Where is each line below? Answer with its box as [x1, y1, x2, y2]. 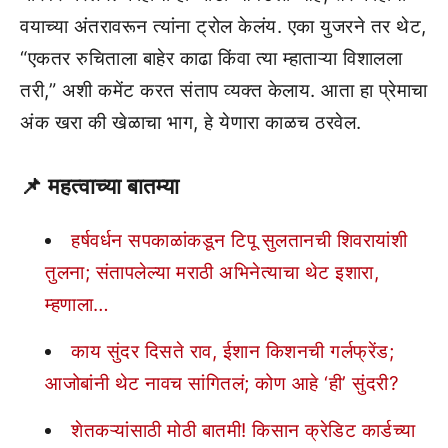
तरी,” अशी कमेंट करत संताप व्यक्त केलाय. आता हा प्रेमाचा [20, 79, 428, 103]
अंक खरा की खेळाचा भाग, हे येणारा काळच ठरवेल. [20, 111, 362, 135]
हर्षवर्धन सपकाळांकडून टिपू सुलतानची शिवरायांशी [71, 228, 407, 252]
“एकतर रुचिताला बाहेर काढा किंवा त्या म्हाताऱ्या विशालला [20, 47, 402, 71]
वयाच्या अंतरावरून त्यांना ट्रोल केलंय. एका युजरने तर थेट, [20, 15, 427, 39]
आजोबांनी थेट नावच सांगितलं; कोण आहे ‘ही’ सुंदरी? [45, 371, 399, 395]
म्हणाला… [45, 292, 110, 316]
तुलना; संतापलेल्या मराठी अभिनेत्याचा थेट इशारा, [45, 260, 379, 284]
